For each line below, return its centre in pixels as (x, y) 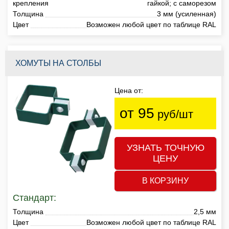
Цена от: (129, 90)
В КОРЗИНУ (165, 180)
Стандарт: (35, 198)
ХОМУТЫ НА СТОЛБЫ (58, 63)
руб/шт (174, 114)
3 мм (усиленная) (187, 14)
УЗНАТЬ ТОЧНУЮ (165, 147)
